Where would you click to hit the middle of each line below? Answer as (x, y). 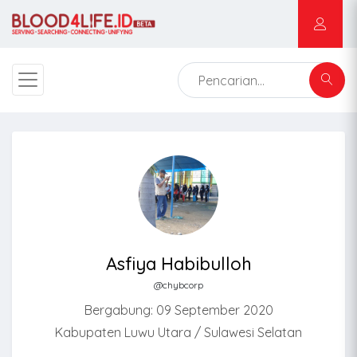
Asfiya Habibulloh (178, 264)
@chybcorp (178, 285)
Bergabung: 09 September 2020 (178, 310)
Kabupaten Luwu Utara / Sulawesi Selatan (178, 332)
